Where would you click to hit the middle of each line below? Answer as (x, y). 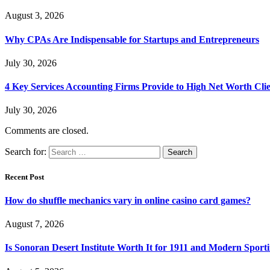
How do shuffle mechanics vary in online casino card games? (128, 200)
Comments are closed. (47, 131)
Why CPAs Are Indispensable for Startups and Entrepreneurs (132, 39)
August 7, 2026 (34, 224)
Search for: (26, 152)
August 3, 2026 (34, 16)
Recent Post (24, 177)
